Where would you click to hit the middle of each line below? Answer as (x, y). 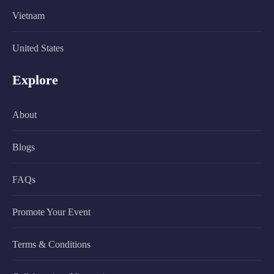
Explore (35, 80)
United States (38, 48)
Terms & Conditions (51, 244)
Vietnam (28, 15)
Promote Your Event (51, 212)
